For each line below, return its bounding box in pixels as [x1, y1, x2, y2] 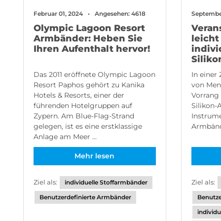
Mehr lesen [74, 151, 115, 160]
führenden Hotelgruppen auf [34, 101, 132, 110]
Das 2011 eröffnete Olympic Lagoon [34, 70, 155, 79]
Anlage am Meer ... [34, 132, 97, 141]
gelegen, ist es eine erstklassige [34, 122, 142, 131]
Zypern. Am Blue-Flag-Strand [34, 111, 134, 120]
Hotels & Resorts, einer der [34, 91, 124, 100]
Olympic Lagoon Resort [34, 23, 145, 34]
